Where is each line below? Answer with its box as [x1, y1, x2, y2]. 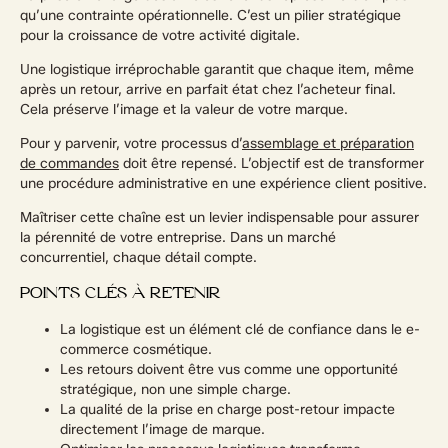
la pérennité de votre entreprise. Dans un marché [20, 229, 336, 246]
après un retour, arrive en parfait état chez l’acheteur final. [20, 81, 396, 98]
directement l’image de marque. [60, 421, 265, 438]
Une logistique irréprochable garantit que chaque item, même [20, 61, 414, 78]
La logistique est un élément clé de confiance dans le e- [60, 321, 420, 338]
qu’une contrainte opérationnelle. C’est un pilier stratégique [20, 7, 401, 24]
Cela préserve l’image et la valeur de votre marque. [20, 101, 348, 118]
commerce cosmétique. [60, 341, 212, 358]
